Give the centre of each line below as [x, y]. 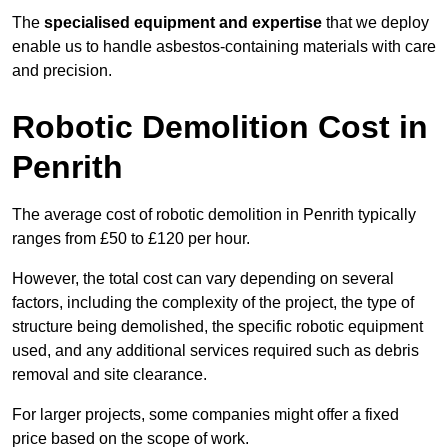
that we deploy [375, 23]
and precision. [62, 71]
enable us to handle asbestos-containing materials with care [224, 47]
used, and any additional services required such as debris [215, 351]
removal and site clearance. [109, 375]
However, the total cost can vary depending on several [203, 279]
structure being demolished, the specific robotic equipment [217, 327]
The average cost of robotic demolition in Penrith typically [214, 215]
